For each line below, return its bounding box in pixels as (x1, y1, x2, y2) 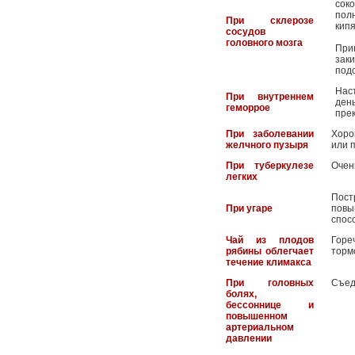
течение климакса (226, 257, 311, 268)
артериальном (226, 322, 294, 333)
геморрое (226, 102, 270, 113)
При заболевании (226, 128, 314, 139)
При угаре (226, 203, 273, 214)
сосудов (226, 26, 265, 37)
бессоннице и (226, 300, 314, 311)
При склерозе (226, 15, 314, 26)
